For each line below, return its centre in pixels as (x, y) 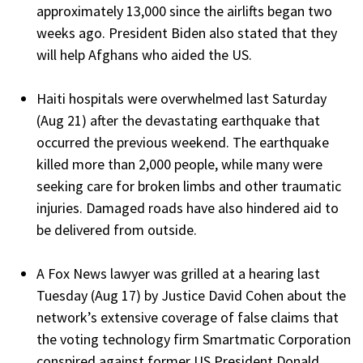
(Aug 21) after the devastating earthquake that (178, 120)
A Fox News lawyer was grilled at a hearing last (178, 273)
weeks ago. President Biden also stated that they (187, 32)
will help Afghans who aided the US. (146, 54)
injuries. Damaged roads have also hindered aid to (188, 207)
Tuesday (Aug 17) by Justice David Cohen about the (191, 295)
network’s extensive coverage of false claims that (188, 317)
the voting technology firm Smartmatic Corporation (194, 339)
